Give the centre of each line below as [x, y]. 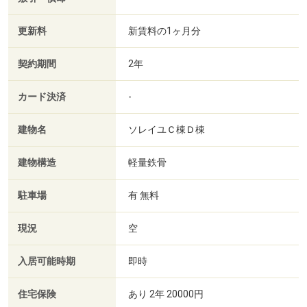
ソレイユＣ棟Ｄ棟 [168, 129]
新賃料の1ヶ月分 [164, 30]
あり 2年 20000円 [166, 294]
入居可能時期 [47, 261]
